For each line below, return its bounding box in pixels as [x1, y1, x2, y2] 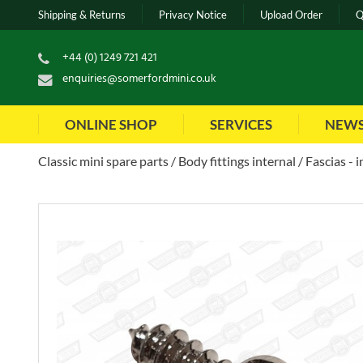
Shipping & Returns [38, 8, 126, 22]
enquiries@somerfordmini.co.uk [62, 70, 216, 89]
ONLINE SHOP [65, 116, 157, 134]
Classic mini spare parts [38, 153, 169, 169]
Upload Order [260, 8, 322, 22]
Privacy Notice [159, 8, 227, 22]
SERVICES [210, 116, 272, 134]
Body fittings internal [178, 153, 296, 169]
